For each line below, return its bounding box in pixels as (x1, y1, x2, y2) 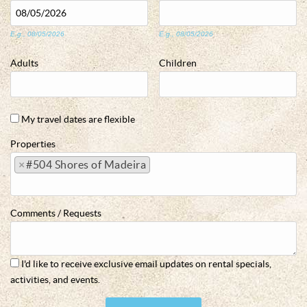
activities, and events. (10, 274, 100, 286)
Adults (10, 58, 38, 69)
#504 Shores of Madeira (26, 158, 147, 171)
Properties (10, 138, 56, 150)
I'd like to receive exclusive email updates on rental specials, (21, 258, 271, 270)
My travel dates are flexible (21, 114, 135, 125)
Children (159, 58, 197, 69)
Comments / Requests (10, 208, 101, 219)
